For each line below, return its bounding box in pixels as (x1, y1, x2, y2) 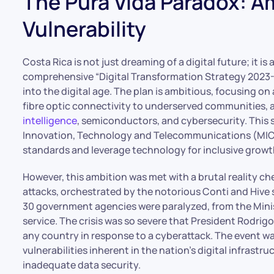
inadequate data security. (23, 258, 141, 272)
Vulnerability (23, 15, 147, 43)
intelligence (23, 114, 78, 127)
